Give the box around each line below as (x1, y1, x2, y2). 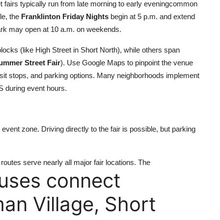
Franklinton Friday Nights (21, 12, 109, 21)
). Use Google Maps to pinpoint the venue (60, 58, 193, 67)
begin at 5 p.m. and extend (109, 12, 195, 21)
